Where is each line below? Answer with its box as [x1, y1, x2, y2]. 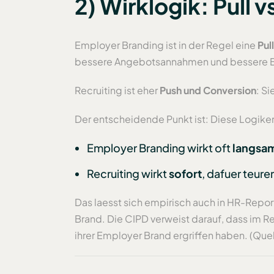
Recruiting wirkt [87, 166, 169, 181]
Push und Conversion [160, 84, 256, 97]
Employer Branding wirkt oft [87, 141, 232, 155]
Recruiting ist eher [75, 84, 160, 97]
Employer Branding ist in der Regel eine [75, 39, 257, 52]
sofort [169, 166, 202, 181]
